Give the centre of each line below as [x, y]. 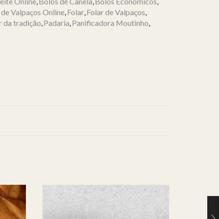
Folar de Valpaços [116, 12]
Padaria [56, 23]
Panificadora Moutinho [110, 23]
